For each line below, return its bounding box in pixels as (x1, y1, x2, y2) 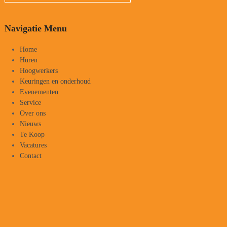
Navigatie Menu (4, 23, 67, 34)
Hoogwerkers (19, 67, 58, 75)
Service (19, 99, 41, 107)
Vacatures (19, 141, 47, 149)
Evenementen (19, 88, 58, 96)
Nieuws (19, 120, 41, 128)
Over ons (19, 109, 46, 118)
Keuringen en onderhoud (19, 78, 91, 86)
